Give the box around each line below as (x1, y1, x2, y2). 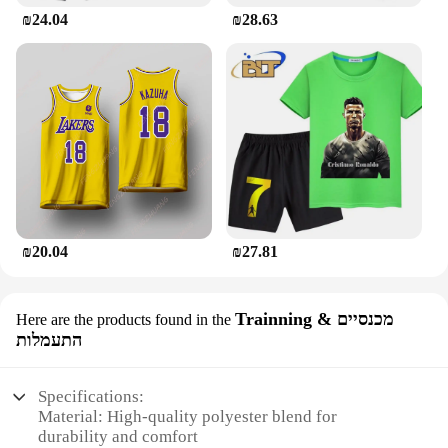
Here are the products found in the (16, 311, 231, 328)
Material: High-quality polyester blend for (38, 407, 338, 427)
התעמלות (16, 330, 82, 350)
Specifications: (38, 387, 145, 407)
